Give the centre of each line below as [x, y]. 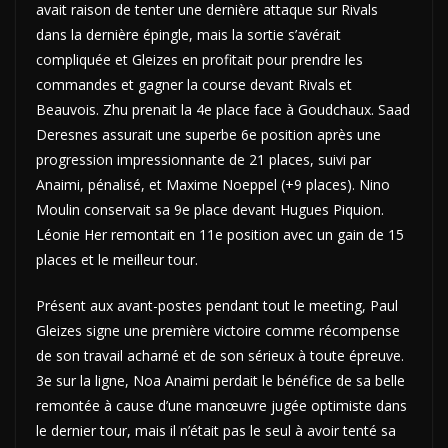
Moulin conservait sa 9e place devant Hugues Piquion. [210, 209]
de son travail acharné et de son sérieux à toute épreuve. [220, 355]
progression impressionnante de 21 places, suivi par [203, 159]
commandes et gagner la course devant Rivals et [194, 84]
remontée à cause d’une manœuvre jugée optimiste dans [221, 405]
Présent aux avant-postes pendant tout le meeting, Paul [217, 305]
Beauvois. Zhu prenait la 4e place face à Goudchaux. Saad [223, 109]
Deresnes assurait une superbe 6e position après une [208, 134]
